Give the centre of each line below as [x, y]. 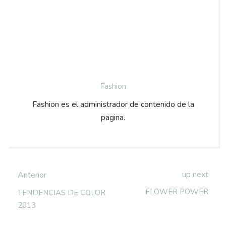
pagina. [113, 118]
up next [195, 175]
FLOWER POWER [177, 192]
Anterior [32, 175]
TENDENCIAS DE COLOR [62, 193]
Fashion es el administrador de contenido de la [113, 105]
